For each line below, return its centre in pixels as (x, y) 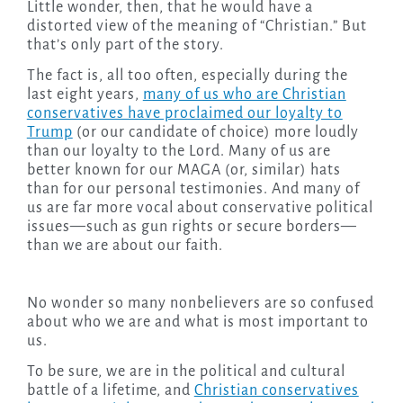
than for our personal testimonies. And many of (193, 188)
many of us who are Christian (244, 94)
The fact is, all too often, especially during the (187, 75)
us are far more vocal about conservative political (200, 207)
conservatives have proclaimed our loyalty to (184, 113)
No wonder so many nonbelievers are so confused (200, 303)
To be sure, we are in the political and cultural (186, 371)
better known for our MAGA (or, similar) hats (184, 170)
